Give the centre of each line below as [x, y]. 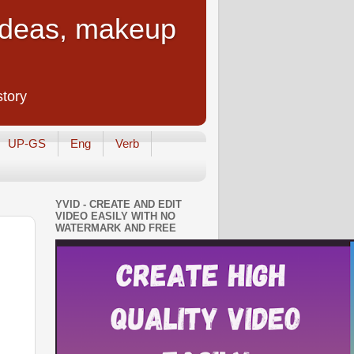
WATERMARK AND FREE [116, 228]
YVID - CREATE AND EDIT [119, 205]
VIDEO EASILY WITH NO [115, 217]
